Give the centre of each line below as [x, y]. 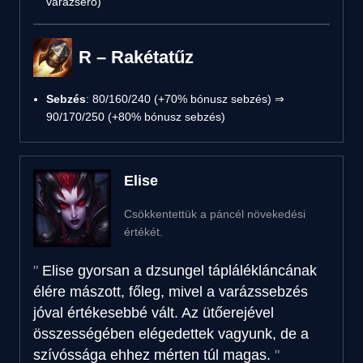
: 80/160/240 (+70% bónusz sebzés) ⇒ [185, 98]
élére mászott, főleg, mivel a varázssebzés [171, 291]
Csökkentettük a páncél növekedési [215, 214]
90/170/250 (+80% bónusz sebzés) [136, 116]
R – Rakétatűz [136, 57]
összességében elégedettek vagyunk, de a [171, 333]
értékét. [143, 231]
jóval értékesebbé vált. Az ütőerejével [154, 312]
